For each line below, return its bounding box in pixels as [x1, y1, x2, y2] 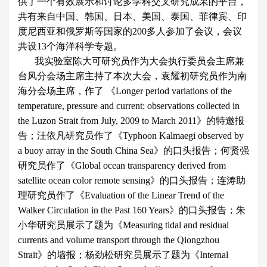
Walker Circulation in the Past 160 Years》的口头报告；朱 [18, 205, 246, 215]
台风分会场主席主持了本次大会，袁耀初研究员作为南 [18, 71, 247, 81]
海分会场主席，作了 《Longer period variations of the [18, 86, 232, 96]
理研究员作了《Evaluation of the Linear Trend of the [18, 190, 224, 200]
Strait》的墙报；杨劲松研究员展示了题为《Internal [18, 250, 228, 260]
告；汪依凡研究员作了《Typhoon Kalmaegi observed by [18, 131, 244, 141]
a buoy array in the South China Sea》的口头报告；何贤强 [18, 145, 249, 156]
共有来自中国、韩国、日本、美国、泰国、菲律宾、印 [18, 11, 247, 21]
